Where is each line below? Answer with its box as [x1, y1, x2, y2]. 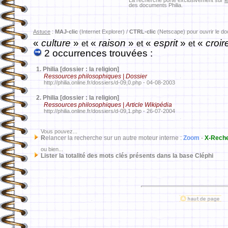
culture [41, 38, 73, 48]
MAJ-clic [55, 28, 78, 35]
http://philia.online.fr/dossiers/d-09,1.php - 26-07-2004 [33, 108, 175, 114]
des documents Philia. [129, 2, 183, 8]
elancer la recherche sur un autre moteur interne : [45, 134, 183, 141]
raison [96, 38, 128, 48]
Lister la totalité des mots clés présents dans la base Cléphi [41, 152, 213, 159]
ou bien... [33, 146, 63, 152]
